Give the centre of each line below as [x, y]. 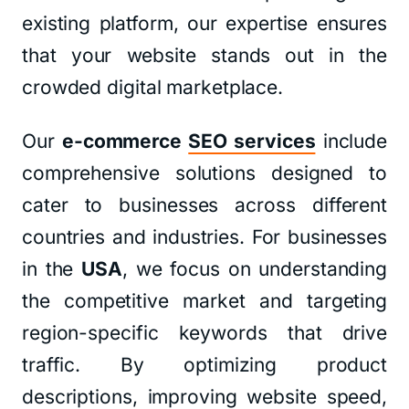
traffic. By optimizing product [204, 365]
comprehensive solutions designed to [204, 173]
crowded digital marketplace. [153, 87]
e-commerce [126, 141]
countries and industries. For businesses [204, 237]
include [351, 141]
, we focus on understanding [255, 269]
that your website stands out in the [204, 55]
